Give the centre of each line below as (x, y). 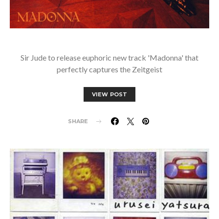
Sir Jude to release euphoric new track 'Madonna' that (109, 57)
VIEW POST (109, 94)
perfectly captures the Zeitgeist (109, 69)
